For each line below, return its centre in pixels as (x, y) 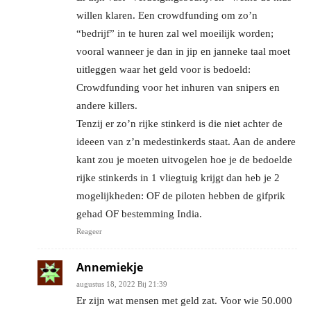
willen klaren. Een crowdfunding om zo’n (167, 15)
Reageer (89, 231)
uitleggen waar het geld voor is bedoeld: (163, 69)
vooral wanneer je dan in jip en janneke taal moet (183, 51)
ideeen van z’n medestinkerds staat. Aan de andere (186, 141)
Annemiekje (110, 267)
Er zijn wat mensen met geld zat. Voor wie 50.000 (184, 300)
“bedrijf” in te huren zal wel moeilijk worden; (175, 33)
